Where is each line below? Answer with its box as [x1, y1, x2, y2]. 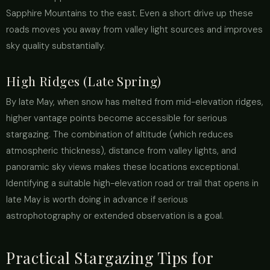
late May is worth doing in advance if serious [6, 193, 188, 206]
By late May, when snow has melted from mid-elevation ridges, [6, 96, 263, 108]
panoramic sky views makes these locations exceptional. [6, 161, 240, 173]
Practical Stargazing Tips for [6, 247, 213, 268]
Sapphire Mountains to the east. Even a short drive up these [6, 7, 253, 19]
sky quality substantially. [6, 40, 105, 52]
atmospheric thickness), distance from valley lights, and [6, 145, 236, 157]
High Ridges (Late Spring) [6, 72, 162, 89]
